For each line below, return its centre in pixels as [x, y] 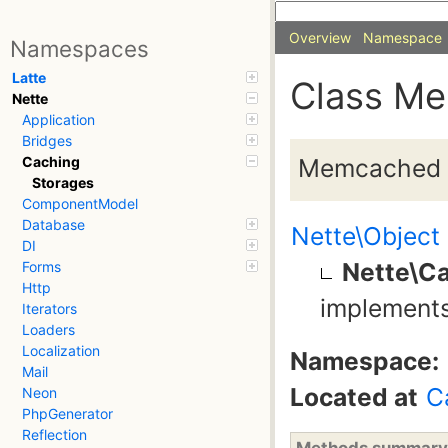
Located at [354, 396]
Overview [320, 37]
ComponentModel [80, 204]
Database [53, 225]
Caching [51, 162]
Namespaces [79, 49]
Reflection [54, 435]
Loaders [48, 330]
